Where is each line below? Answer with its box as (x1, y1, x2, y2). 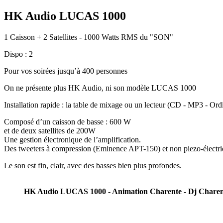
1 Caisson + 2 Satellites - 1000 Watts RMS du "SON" (4, 32, 173, 41)
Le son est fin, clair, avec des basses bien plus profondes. (4, 161, 182, 170)
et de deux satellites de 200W (4, 126, 96, 135)
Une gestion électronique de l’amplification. (4, 135, 141, 144)
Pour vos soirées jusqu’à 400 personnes (4, 66, 127, 75)
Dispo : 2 (4, 49, 33, 58)
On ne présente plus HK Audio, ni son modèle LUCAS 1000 (4, 83, 196, 92)
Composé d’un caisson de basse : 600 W (4, 117, 131, 126)
